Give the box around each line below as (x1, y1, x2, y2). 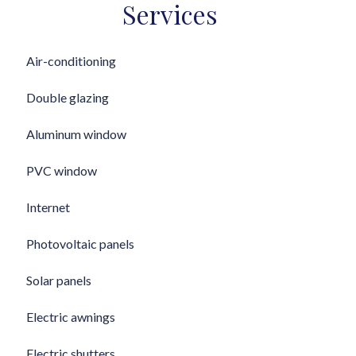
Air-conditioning (26, 53, 116, 68)
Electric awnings (26, 309, 115, 324)
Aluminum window (26, 126, 126, 141)
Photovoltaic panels (26, 236, 134, 251)
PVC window (26, 163, 97, 178)
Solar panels (26, 273, 91, 288)
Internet (26, 199, 70, 215)
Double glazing (26, 90, 109, 105)
